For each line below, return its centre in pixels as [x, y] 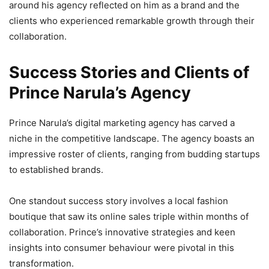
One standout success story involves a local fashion [119, 201]
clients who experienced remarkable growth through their [132, 21]
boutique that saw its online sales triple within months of [129, 216]
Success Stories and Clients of [129, 72]
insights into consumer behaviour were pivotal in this [122, 248]
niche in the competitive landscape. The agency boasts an [132, 138]
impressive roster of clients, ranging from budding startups [134, 154]
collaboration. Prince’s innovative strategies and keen [122, 232]
